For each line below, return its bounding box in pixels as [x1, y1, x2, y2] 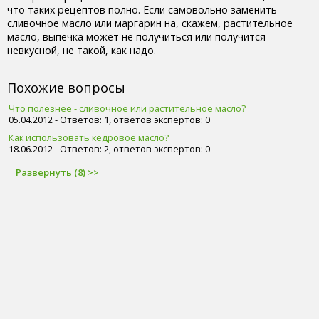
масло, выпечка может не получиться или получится [7, 29, 266, 43]
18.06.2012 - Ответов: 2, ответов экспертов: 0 [9, 142, 210, 155]
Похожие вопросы [7, 78, 125, 96]
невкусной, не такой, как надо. [7, 43, 156, 57]
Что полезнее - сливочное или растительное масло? [9, 101, 246, 115]
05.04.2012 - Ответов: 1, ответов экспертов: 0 [9, 113, 210, 126]
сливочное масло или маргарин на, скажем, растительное [7, 16, 293, 30]
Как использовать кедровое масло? [9, 130, 169, 144]
